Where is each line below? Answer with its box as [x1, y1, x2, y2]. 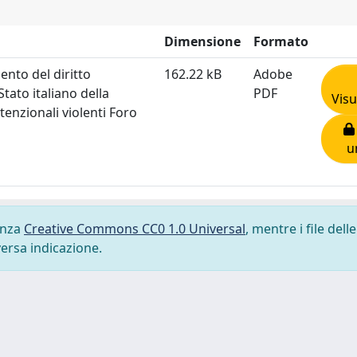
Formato [253, 32, 308, 50]
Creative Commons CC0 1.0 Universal [24, 219, 245, 237]
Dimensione [164, 32, 241, 50]
